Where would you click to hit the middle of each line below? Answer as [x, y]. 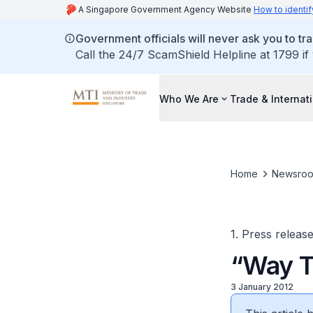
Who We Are [189, 99]
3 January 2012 [262, 287]
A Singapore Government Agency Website [166, 9]
